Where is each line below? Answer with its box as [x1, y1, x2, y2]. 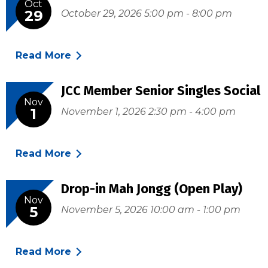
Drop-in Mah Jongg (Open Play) [61, 181, 242, 197]
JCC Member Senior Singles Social [61, 83, 260, 99]
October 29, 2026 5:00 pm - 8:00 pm [61, 8, 232, 20]
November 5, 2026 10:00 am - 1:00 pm [61, 204, 240, 216]
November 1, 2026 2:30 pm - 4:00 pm [61, 106, 236, 118]
